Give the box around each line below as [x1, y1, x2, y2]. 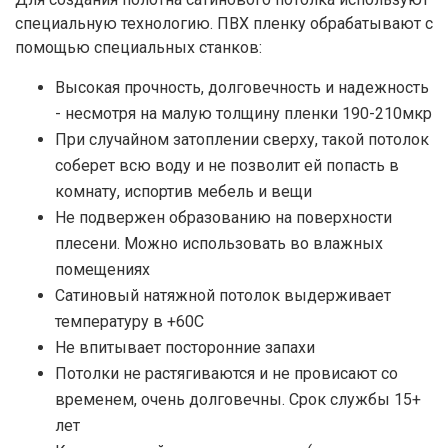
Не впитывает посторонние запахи [55, 337, 315, 357]
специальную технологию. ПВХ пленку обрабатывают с [15, 13, 433, 33]
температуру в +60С [55, 311, 204, 331]
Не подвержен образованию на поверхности [55, 207, 392, 227]
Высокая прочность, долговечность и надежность [55, 77, 429, 97]
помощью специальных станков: [15, 37, 262, 57]
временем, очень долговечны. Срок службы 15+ [55, 389, 421, 409]
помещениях [55, 259, 150, 279]
